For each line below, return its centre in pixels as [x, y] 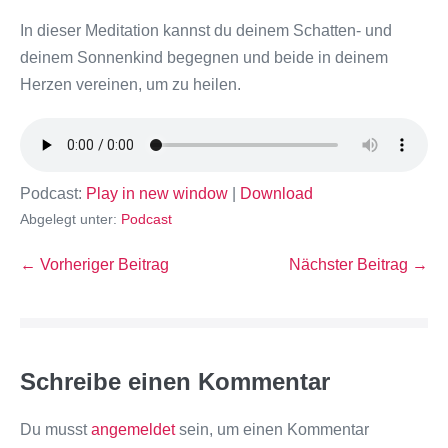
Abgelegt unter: [68, 219]
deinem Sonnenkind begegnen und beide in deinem [204, 57]
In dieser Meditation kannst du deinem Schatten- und [206, 30]
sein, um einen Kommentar [272, 429]
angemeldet [133, 429]
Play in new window [157, 193]
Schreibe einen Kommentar [175, 381]
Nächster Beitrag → [358, 264]
